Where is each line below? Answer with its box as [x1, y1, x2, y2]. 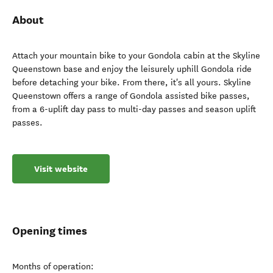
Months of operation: [12, 261, 94, 272]
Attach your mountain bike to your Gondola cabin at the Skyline [12, 51, 260, 61]
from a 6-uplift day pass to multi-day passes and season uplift [12, 104, 256, 115]
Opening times [12, 224, 87, 238]
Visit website [34, 163, 88, 175]
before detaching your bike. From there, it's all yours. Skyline [12, 77, 251, 88]
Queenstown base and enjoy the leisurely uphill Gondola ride [12, 64, 252, 74]
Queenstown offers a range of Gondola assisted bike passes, [12, 91, 250, 101]
